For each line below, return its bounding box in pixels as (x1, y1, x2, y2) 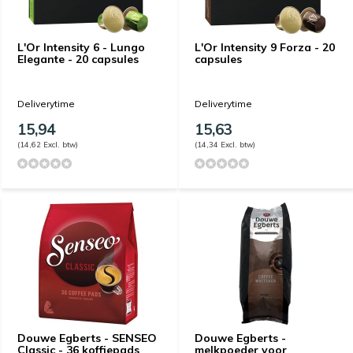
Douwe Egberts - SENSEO (17, 330, 157, 345)
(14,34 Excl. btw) (195, 139, 255, 149)
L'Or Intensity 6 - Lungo (17, 39, 145, 54)
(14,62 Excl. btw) (17, 139, 78, 149)
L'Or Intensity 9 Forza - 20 (195, 39, 335, 54)
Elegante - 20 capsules (17, 51, 139, 66)
